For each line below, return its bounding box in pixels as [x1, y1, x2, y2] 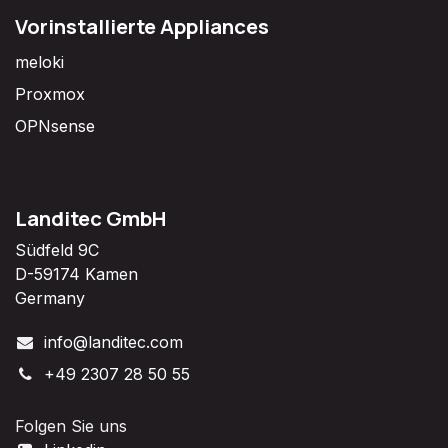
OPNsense [15, 116, 95, 137]
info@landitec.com [43, 332, 183, 353]
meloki [15, 52, 64, 73]
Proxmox [15, 84, 85, 105]
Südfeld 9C [15, 240, 99, 261]
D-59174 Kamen [15, 264, 138, 285]
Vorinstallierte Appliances [15, 12, 269, 41]
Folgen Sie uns [15, 416, 127, 437]
